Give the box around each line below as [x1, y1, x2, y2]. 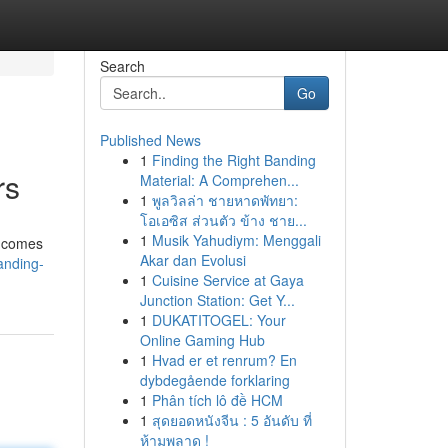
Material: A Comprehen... [139, 170, 299, 190]
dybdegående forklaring [139, 370, 290, 390]
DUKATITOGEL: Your [151, 310, 286, 330]
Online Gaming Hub [139, 330, 265, 350]
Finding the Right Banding [151, 150, 316, 170]
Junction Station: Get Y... [139, 290, 295, 310]
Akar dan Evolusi [139, 250, 246, 270]
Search [99, 56, 145, 76]
